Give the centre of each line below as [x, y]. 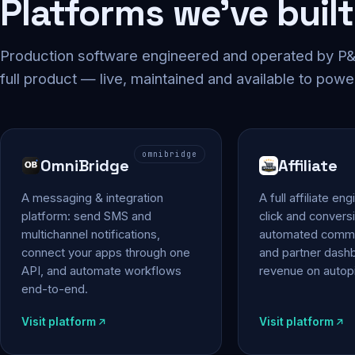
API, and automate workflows [101, 271]
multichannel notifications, [91, 235]
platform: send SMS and [86, 216]
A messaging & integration [92, 198]
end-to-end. [55, 289]
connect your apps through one [106, 253]
